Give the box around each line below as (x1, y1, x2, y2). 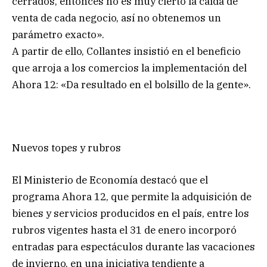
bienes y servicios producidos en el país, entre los (12, 207, 249, 221)
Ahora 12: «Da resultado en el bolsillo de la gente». (12, 78, 251, 92)
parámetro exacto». (12, 28, 104, 42)
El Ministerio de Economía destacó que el (12, 173, 208, 187)
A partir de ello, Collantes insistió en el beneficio (12, 45, 241, 58)
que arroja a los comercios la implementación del (12, 61, 247, 75)
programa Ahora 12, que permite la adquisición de (12, 190, 252, 204)
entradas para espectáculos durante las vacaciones (12, 240, 255, 254)
